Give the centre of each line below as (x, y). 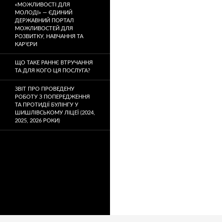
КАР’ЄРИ (26, 44)
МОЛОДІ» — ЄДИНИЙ (44, 13)
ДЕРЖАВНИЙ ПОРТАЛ (44, 21)
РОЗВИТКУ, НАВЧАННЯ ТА (49, 36)
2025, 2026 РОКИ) (37, 121)
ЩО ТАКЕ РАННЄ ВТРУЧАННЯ (54, 63)
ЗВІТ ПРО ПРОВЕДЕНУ (45, 89)
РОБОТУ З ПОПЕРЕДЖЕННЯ (52, 97)
